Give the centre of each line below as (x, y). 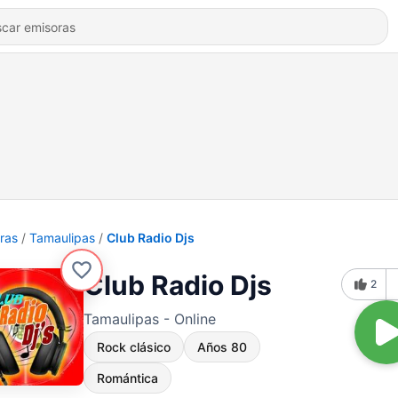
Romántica (127, 378)
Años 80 (222, 347)
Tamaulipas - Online (150, 319)
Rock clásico (134, 347)
